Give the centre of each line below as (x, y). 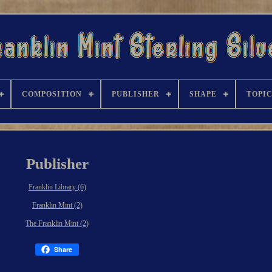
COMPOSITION (52, 94)
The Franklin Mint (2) (57, 223)
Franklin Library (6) (57, 187)
